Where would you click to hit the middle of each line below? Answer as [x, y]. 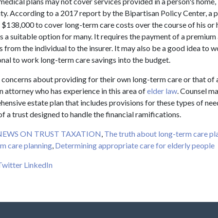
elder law [162, 91]
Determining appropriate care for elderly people [135, 145]
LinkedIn [38, 165]
